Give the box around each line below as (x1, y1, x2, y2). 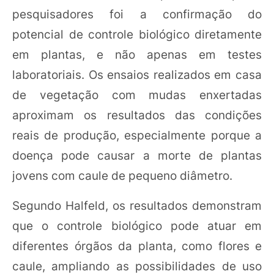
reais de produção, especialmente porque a (12, 128, 262, 143)
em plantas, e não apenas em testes (12, 47, 262, 62)
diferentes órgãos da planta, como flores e (12, 239, 262, 253)
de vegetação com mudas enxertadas (12, 87, 262, 102)
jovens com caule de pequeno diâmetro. (12, 168, 232, 183)
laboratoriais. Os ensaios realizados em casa (12, 67, 262, 82)
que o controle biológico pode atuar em (12, 218, 262, 233)
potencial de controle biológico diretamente (12, 27, 262, 42)
